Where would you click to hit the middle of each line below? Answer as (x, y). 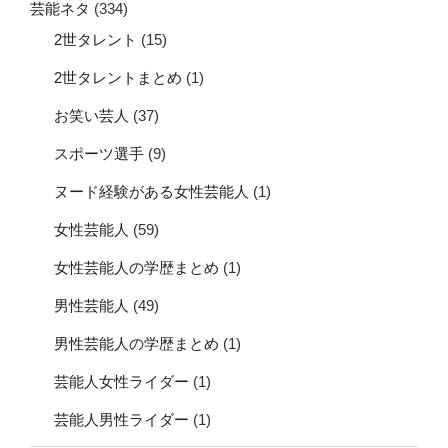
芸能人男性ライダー (121, 420)
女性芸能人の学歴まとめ (136, 268)
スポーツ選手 (99, 154)
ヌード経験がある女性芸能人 (151, 192)
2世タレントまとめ (118, 78)
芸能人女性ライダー (121, 382)
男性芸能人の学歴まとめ (136, 344)
